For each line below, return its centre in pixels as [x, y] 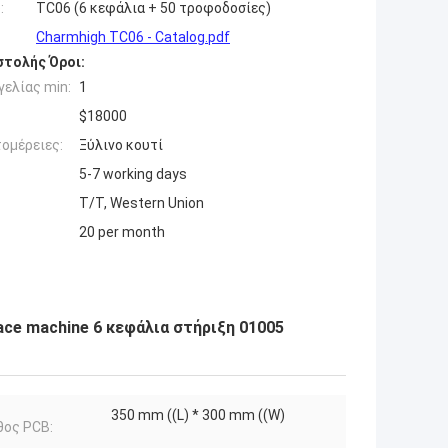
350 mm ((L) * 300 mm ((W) [198, 415]
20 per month [122, 232]
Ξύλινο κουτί [121, 145]
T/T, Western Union [141, 203]
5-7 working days [133, 174]
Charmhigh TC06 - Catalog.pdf [133, 37]
